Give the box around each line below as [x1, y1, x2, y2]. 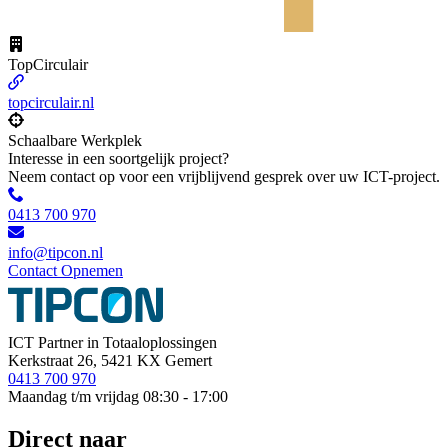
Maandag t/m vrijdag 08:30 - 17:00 [8, 387, 228, 405]
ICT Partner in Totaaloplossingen [8, 333, 217, 351]
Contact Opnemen [8, 261, 123, 279]
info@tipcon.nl [8, 243, 103, 261]
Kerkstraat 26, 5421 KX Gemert [8, 351, 212, 369]
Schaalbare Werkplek [8, 131, 142, 149]
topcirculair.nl [8, 93, 94, 111]
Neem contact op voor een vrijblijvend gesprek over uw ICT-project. [8, 167, 440, 185]
